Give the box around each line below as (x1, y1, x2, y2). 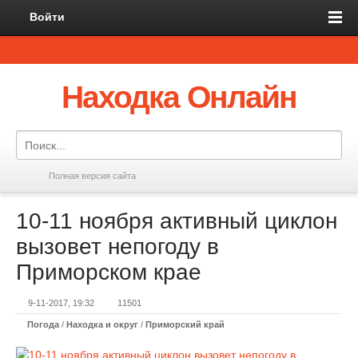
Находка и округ (66, 320, 138, 329)
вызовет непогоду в (16, 234, 219, 259)
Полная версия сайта (49, 171, 136, 181)
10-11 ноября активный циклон (16, 209, 337, 233)
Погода (27, 320, 59, 329)
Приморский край (145, 320, 225, 329)
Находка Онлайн (62, 80, 296, 114)
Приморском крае (16, 260, 201, 284)
